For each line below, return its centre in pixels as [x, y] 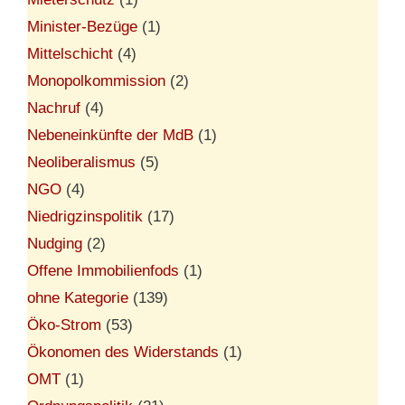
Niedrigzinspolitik [85, 216]
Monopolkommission [96, 80]
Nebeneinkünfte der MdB [110, 135]
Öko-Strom [64, 325]
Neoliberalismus [81, 162]
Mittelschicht [70, 53]
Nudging [55, 243]
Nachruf [54, 108]
